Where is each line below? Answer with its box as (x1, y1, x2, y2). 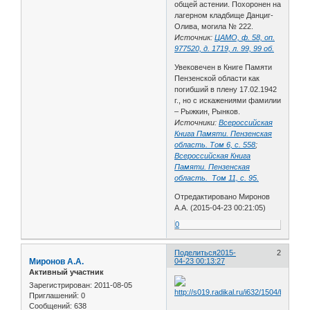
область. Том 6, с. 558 (174, 140, 256, 149)
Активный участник (29, 267, 104, 276)
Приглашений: (29, 291, 79, 300)
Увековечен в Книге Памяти (174, 62, 273, 71)
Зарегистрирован (29, 281, 90, 290)
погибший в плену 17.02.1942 (174, 84, 277, 93)
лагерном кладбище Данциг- (174, 10, 274, 19)
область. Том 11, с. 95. (174, 173, 259, 182)
